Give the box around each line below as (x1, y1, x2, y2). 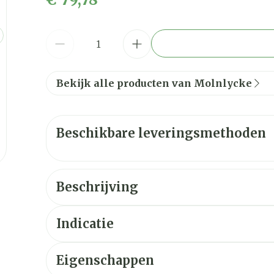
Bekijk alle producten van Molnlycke (56, 77, 252, 90)
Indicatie (56, 216, 114, 232)
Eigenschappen (56, 253, 154, 268)
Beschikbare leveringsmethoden (56, 125, 266, 141)
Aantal (45, 29, 75, 42)
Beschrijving (56, 179, 138, 195)
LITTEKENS (191, 232, 253, 245)
